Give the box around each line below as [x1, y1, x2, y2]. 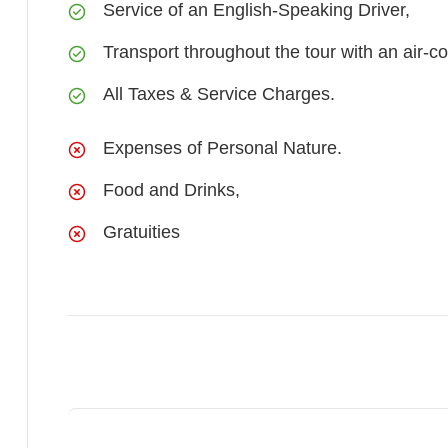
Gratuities [103, 222, 180, 242]
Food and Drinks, [103, 180, 240, 200]
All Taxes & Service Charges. [103, 84, 335, 104]
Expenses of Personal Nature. [103, 138, 342, 158]
